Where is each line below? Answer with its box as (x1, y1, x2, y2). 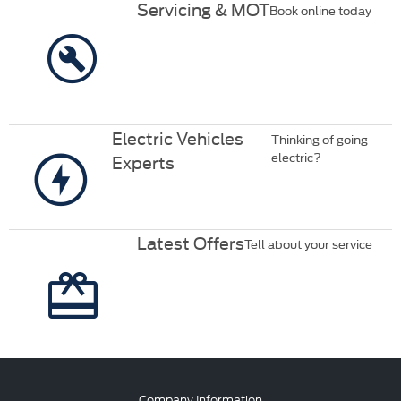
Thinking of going (271, 130, 369, 149)
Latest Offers (136, 230, 244, 255)
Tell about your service (243, 235, 372, 253)
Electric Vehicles (112, 125, 244, 150)
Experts (112, 149, 175, 175)
